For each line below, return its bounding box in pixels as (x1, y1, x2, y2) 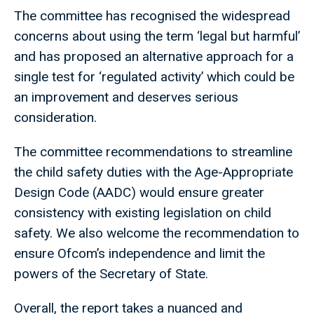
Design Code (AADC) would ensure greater (14, 184, 264, 201)
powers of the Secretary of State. (14, 266, 215, 282)
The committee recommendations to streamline (14, 144, 292, 161)
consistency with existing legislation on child (14, 205, 271, 221)
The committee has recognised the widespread (14, 8, 290, 25)
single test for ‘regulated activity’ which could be (14, 69, 294, 86)
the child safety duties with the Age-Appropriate (14, 164, 293, 181)
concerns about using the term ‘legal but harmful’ (14, 28, 300, 45)
